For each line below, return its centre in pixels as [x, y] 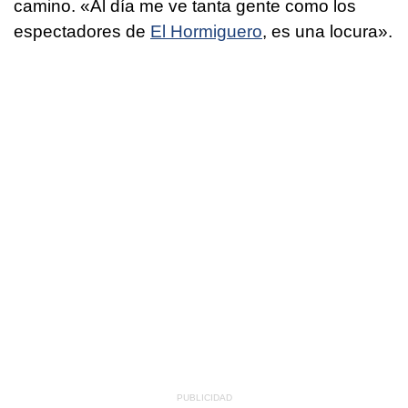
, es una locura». [327, 31]
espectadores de [82, 31]
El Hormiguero [206, 31]
